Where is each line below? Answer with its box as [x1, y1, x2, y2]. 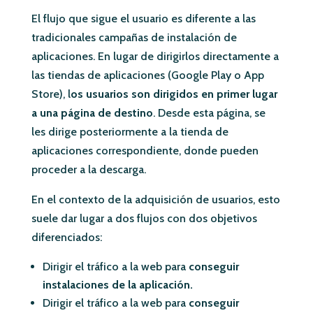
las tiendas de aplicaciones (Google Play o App [31, 68, 264, 82]
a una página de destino [31, 105, 153, 119]
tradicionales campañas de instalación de [31, 30, 237, 44]
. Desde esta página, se [152, 105, 265, 119]
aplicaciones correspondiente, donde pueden [31, 143, 259, 157]
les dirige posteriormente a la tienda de [31, 124, 228, 138]
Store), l [31, 87, 71, 101]
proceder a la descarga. [31, 162, 146, 176]
